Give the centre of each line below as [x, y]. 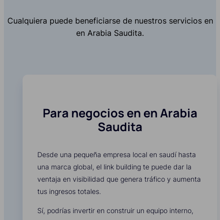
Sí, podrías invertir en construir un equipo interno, [115, 211]
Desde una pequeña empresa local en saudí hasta [117, 155]
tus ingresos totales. [69, 192]
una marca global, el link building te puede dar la [114, 167]
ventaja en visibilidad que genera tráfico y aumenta [119, 179]
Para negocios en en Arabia [120, 113]
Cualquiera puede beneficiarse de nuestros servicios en [110, 21]
